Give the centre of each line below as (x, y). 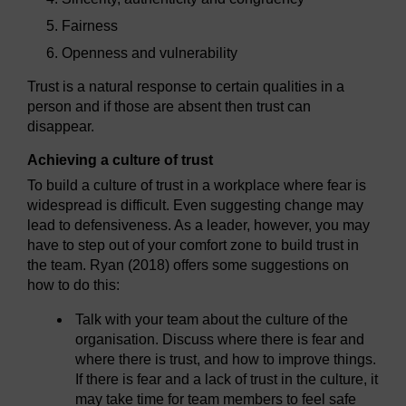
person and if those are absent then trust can (169, 107)
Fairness (90, 26)
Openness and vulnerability (150, 53)
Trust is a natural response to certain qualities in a (186, 87)
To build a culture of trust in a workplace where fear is (197, 186)
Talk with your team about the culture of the (212, 320)
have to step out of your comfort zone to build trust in (193, 246)
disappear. (61, 127)
